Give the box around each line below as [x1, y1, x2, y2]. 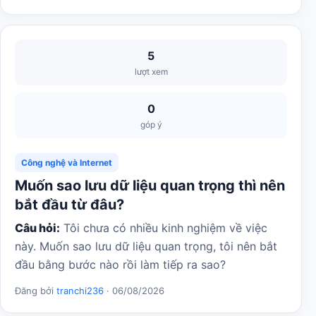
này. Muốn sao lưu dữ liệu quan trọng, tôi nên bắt [15, 239, 277, 253]
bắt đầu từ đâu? [15, 196, 124, 213]
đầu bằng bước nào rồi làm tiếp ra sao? [15, 257, 226, 272]
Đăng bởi [15, 285, 56, 296]
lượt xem [134, 66, 168, 77]
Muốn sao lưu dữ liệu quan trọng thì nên [15, 177, 285, 194]
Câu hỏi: [15, 221, 60, 235]
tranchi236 [56, 285, 104, 296]
